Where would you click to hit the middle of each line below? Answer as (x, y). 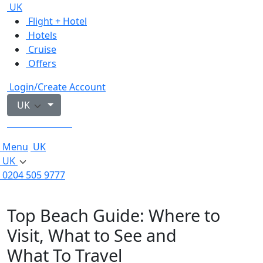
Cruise (42, 49)
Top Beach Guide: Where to (114, 215)
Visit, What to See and (92, 235)
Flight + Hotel (58, 21)
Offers (42, 63)
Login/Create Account (56, 87)
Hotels (43, 35)
